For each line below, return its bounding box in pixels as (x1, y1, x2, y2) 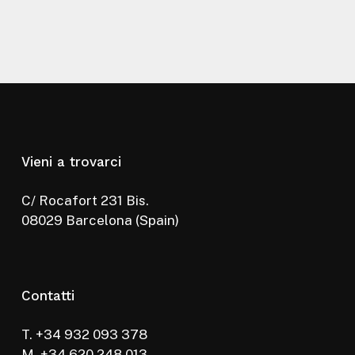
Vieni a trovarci (21, 153, 121, 170)
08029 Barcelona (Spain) (21, 212, 179, 228)
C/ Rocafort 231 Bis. (21, 192, 149, 208)
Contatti (21, 287, 74, 303)
